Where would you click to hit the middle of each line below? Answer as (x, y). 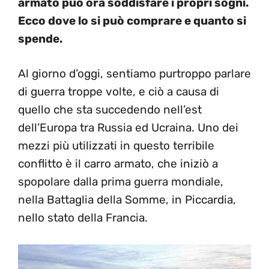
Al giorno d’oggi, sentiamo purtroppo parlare (134, 74)
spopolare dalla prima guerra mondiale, (121, 182)
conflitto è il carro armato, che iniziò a (118, 164)
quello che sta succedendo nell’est (110, 110)
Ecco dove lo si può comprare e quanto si (132, 20)
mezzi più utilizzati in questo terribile (116, 146)
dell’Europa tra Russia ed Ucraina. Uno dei (128, 128)
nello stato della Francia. (83, 218)
